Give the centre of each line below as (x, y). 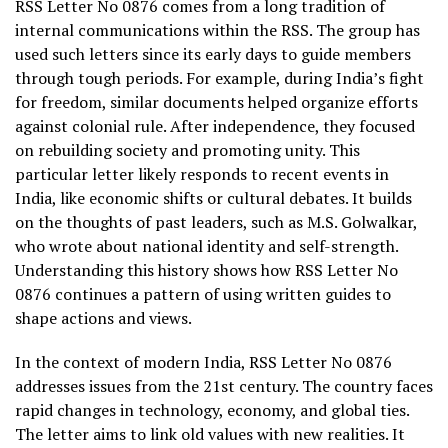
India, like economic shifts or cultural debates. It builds (213, 197)
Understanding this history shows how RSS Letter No (206, 269)
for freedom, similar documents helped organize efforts (216, 101)
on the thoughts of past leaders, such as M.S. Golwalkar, (216, 221)
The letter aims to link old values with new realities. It (210, 433)
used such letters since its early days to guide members (213, 53)
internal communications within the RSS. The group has (217, 29)
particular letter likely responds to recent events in (202, 173)
